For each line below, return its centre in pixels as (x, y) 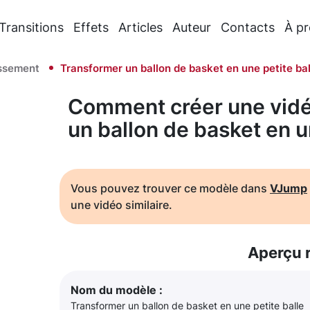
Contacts (248, 27)
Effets (91, 27)
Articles (141, 27)
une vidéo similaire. (121, 205)
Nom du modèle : (117, 290)
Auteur (192, 27)
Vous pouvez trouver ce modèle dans (170, 188)
